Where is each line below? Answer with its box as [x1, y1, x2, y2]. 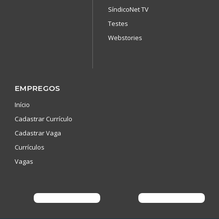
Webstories [108, 33, 142, 42]
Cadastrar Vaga [15, 128, 61, 137]
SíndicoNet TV [108, 4, 149, 14]
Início [15, 100, 30, 109]
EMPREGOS [15, 83, 60, 93]
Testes [108, 19, 128, 28]
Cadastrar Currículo [15, 114, 72, 123]
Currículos [15, 142, 44, 152]
